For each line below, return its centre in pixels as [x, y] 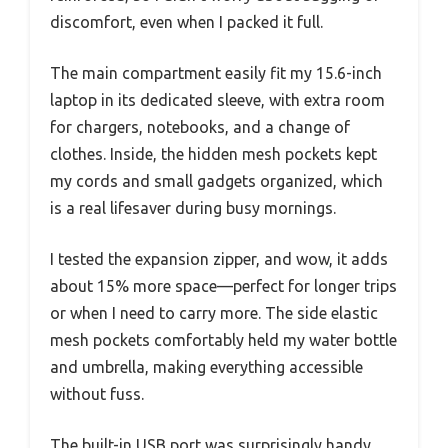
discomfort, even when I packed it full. [186, 21]
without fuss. [97, 393]
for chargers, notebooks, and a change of [200, 126]
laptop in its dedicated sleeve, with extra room [217, 99]
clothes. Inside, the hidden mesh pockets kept [213, 153]
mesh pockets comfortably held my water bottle [223, 339]
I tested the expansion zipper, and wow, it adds [219, 258]
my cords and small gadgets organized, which [216, 180]
